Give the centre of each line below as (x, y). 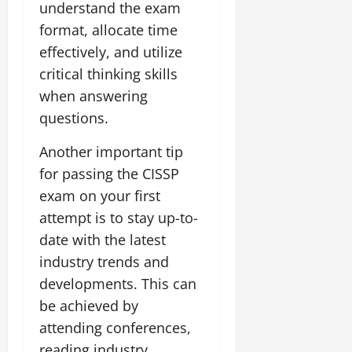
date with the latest (103, 239)
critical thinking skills (108, 73)
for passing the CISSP (109, 173)
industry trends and (104, 261)
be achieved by (89, 305)
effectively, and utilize (111, 51)
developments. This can (118, 283)
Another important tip (111, 151)
